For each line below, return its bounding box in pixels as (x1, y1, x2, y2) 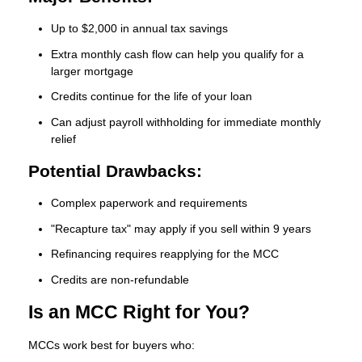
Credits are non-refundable (51, 272, 189, 286)
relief (51, 132, 76, 145)
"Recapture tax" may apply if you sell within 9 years (51, 221, 311, 235)
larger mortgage (51, 64, 133, 78)
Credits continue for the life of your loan (51, 90, 252, 103)
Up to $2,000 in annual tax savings (51, 22, 228, 36)
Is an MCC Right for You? (28, 302, 250, 323)
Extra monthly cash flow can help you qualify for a (51, 47, 304, 61)
